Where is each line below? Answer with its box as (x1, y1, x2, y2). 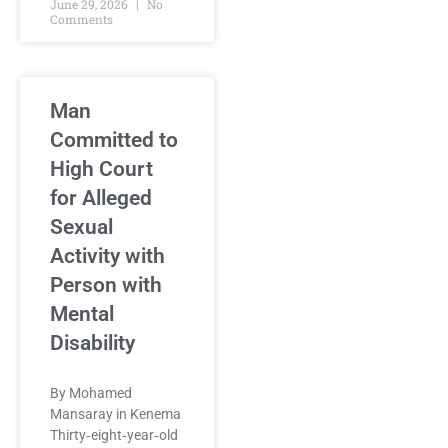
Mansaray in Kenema (50, 406, 181, 422)
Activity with (50, 244, 165, 268)
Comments (50, 11, 113, 27)
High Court (50, 157, 153, 181)
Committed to (50, 128, 178, 152)
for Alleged (50, 186, 152, 210)
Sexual (50, 215, 113, 239)
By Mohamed (50, 385, 132, 401)
